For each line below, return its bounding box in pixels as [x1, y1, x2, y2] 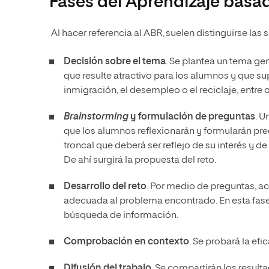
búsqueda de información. [64, 210, 178, 220]
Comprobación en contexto [64, 237, 189, 247]
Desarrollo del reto [64, 181, 147, 192]
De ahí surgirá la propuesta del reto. [64, 155, 216, 165]
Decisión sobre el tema [64, 56, 166, 67]
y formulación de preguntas [130, 112, 255, 122]
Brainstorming [64, 112, 130, 122]
